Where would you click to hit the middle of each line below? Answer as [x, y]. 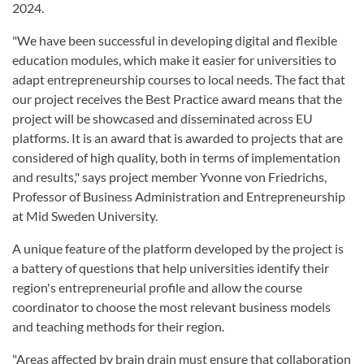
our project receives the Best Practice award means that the [177, 99]
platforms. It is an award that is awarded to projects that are [178, 138]
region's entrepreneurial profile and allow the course [157, 288]
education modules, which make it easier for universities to [174, 60]
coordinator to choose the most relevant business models [171, 307]
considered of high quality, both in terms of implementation [176, 158]
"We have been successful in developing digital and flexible [175, 41]
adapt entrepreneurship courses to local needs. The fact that [179, 80]
